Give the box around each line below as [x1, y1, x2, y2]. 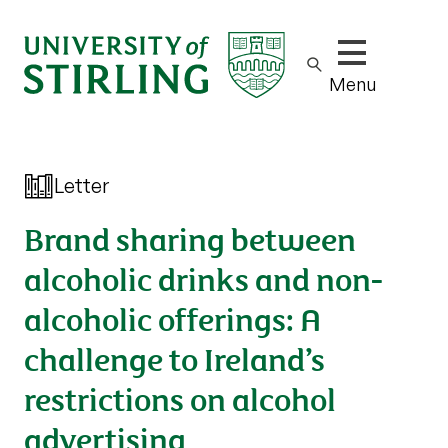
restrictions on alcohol [24, 375, 336, 420]
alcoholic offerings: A [24, 295, 321, 340]
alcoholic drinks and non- [24, 255, 383, 300]
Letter [54, 173, 109, 198]
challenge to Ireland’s [24, 335, 325, 380]
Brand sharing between [24, 215, 356, 260]
